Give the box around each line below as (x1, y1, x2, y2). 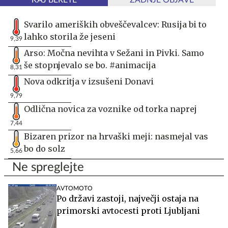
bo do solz (24, 144, 65, 154)
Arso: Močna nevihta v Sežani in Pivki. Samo (24, 48, 204, 59)
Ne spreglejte (12, 161, 84, 174)
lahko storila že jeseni (24, 32, 116, 42)
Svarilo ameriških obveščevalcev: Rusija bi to (24, 19, 207, 30)
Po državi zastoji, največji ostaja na (56, 193, 198, 204)
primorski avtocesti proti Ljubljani (56, 206, 200, 216)
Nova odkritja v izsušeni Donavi (24, 76, 154, 87)
